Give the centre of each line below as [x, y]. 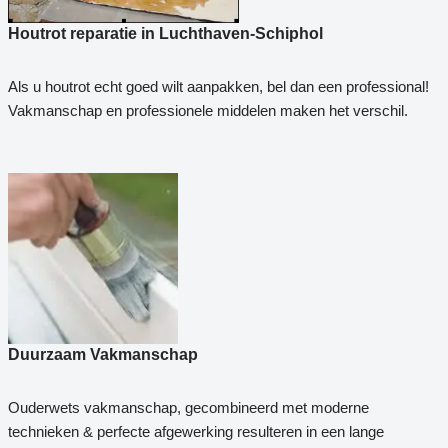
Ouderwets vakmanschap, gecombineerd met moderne [188, 407]
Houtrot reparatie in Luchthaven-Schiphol [165, 33]
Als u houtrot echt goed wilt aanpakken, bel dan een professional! [218, 86]
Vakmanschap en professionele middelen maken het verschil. [207, 110]
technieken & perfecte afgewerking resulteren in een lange [195, 431]
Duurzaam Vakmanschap [102, 354]
